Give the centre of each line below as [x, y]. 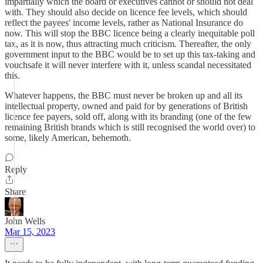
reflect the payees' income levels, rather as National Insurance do [124, 23]
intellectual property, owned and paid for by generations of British [126, 106]
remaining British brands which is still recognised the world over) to [130, 127]
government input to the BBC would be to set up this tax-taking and [130, 54]
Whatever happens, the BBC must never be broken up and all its [124, 95]
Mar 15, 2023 [30, 232]
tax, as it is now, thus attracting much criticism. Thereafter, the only [128, 44]
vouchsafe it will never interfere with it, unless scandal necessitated [128, 65]
